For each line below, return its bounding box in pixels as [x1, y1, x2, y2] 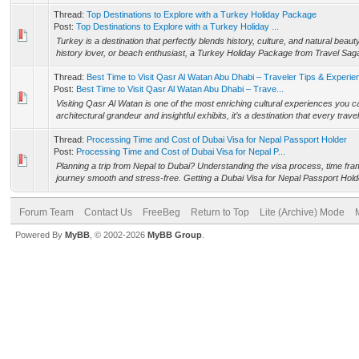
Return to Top [191, 207, 249, 218]
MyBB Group [147, 230, 202, 240]
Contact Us [84, 207, 132, 218]
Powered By [15, 230, 65, 240]
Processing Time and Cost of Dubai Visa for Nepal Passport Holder [87, 135, 347, 144]
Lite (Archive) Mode [260, 207, 345, 218]
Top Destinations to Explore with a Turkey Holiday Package [87, 10, 317, 19]
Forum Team [19, 207, 74, 218]
